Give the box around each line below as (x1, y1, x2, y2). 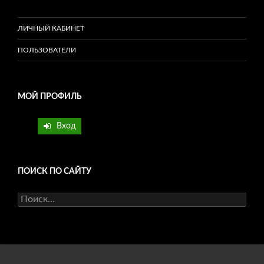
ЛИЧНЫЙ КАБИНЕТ (18, 24, 84, 32)
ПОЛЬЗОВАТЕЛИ (18, 46, 76, 54)
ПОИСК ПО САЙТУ (18, 167, 91, 176)
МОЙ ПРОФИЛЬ (18, 92, 82, 101)
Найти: (17, 193, 44, 202)
